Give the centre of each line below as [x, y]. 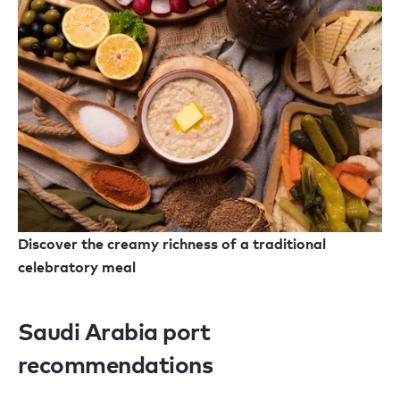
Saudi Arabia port [114, 332]
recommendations [116, 365]
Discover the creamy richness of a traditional [172, 244]
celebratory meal [77, 267]
